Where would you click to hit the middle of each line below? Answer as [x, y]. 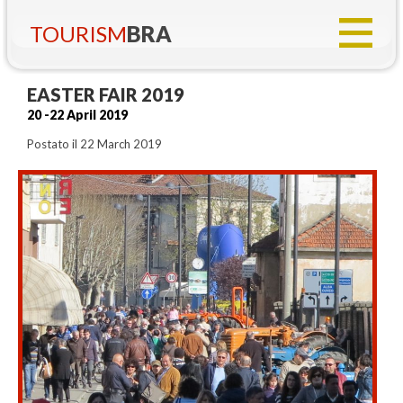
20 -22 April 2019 [77, 115]
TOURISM [78, 34]
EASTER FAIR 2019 [106, 94]
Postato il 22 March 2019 [94, 144]
